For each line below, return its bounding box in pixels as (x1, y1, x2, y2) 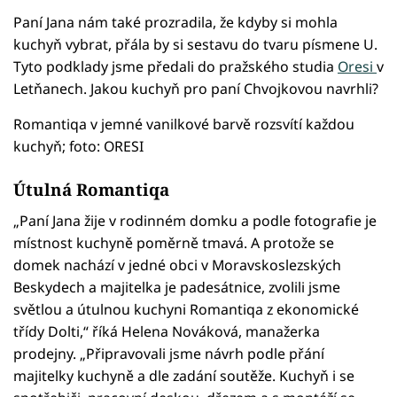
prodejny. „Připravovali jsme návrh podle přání (13, 344, 324, 364)
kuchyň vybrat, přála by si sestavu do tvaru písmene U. (13, 35, 378, 55)
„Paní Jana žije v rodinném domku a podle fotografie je (13, 211, 377, 231)
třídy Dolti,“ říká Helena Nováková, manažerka (13, 322, 320, 342)
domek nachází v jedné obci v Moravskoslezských (13, 255, 341, 276)
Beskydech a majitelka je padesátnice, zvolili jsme (13, 277, 340, 298)
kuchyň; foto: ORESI (13, 136, 144, 157)
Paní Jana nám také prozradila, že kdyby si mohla (13, 12, 338, 33)
